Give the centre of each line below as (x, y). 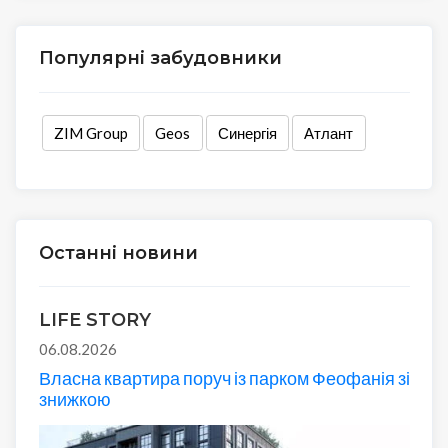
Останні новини (118, 252)
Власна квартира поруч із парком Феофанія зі (224, 377)
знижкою (74, 398)
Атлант (329, 132)
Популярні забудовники (160, 58)
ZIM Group (90, 132)
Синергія (247, 132)
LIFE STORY (94, 319)
